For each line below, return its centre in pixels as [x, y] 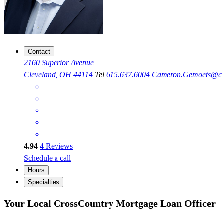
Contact [39, 52]
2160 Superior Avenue [59, 63]
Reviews [58, 146]
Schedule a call [47, 158]
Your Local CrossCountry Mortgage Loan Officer [110, 203]
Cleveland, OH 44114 [59, 75]
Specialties [44, 182]
